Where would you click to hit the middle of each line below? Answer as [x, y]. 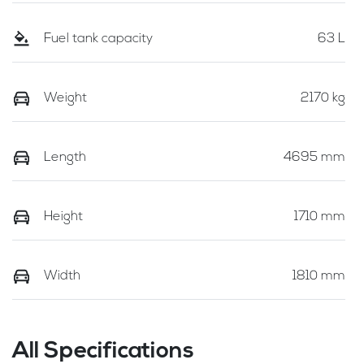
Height [63, 217]
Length [65, 157]
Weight [65, 98]
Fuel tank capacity [98, 39]
